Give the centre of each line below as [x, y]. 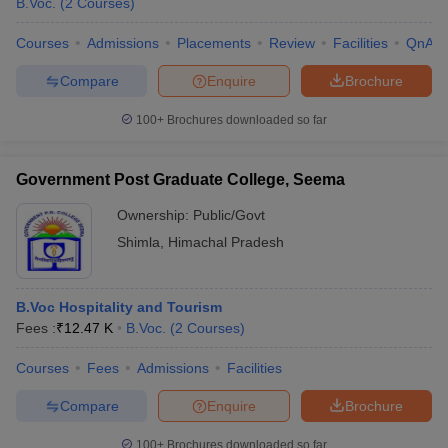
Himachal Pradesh [226, 242]
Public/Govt [229, 215]
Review [292, 43]
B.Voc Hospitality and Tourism [119, 307]
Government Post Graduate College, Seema [180, 179]
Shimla [138, 242]
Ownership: [155, 215]
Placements [214, 43]
